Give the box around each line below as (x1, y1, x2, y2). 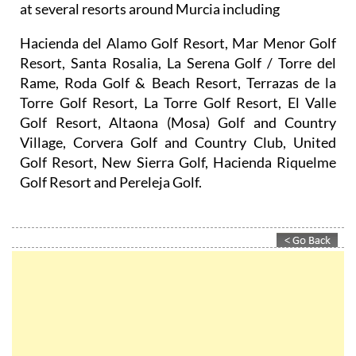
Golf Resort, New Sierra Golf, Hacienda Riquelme (20, 153, 336, 171)
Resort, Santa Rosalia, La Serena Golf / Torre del (20, 53, 336, 72)
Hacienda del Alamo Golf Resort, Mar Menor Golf (20, 33, 336, 52)
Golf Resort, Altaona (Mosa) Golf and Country (20, 113, 336, 131)
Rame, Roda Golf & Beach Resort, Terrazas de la (20, 73, 336, 91)
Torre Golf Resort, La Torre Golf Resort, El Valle (20, 93, 336, 111)
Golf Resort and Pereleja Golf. (20, 172, 202, 191)
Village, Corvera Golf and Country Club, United (20, 133, 336, 151)
